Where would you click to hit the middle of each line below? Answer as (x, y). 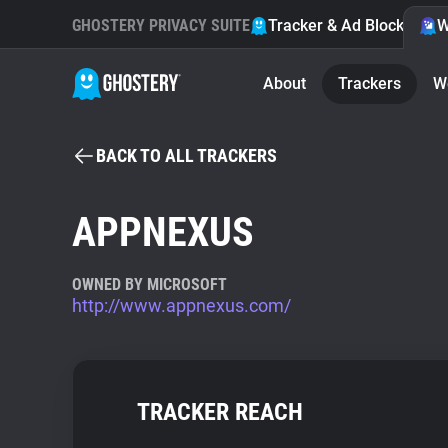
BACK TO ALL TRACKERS (186, 155)
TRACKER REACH (220, 412)
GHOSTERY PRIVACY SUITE (161, 25)
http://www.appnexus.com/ (181, 305)
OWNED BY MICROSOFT (149, 284)
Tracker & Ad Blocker (343, 25)
